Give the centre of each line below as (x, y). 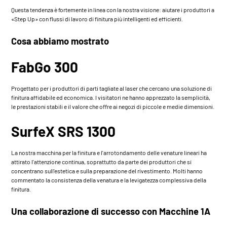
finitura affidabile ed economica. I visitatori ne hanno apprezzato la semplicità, (111, 97)
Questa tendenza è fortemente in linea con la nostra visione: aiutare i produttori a (113, 9)
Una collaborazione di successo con (85, 211)
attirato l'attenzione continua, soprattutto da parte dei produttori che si (102, 161)
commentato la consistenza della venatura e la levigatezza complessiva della (109, 180)
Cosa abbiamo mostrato (60, 41)
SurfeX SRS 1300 (64, 131)
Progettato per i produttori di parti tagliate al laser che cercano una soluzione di (112, 88)
